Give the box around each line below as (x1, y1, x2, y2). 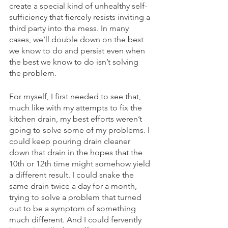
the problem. (9, 68, 56, 78)
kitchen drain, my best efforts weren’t (9, 113, 144, 124)
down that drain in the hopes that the (9, 147, 145, 157)
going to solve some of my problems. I (9, 125, 152, 135)
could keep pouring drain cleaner (9, 136, 132, 146)
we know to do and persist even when (9, 45, 147, 55)
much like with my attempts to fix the (9, 102, 144, 112)
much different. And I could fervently (9, 214, 144, 224)
